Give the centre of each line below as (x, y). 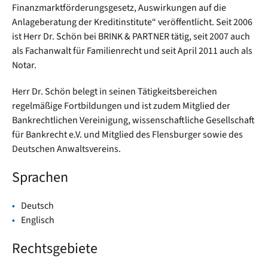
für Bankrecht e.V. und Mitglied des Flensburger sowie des (127, 135)
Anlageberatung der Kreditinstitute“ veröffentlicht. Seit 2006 (132, 22)
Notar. (24, 65)
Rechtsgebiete (55, 249)
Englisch (38, 220)
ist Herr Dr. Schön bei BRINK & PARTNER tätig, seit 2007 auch (131, 36)
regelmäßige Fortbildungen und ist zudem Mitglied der (121, 106)
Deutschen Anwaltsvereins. (66, 149)
